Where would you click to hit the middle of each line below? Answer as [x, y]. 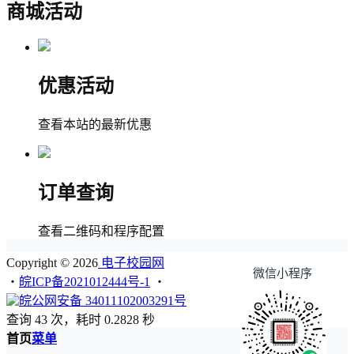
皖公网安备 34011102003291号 [103, 301]
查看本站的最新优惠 [95, 125]
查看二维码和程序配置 [101, 232]
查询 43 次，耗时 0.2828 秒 [81, 320]
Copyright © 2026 [52, 263]
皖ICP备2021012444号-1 [85, 282]
